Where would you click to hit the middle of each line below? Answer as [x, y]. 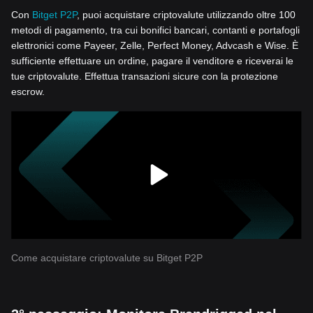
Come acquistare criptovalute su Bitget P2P [107, 258]
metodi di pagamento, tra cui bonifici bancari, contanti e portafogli [155, 30]
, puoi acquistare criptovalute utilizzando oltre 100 [186, 15]
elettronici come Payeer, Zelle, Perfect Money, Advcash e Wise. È [155, 46]
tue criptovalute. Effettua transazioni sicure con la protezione [145, 77]
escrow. [28, 92]
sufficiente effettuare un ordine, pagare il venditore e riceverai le [152, 61]
